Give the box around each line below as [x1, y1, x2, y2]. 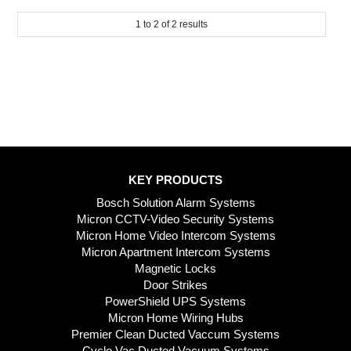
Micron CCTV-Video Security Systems [77, 212, 274, 226]
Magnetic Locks [135, 262, 216, 275]
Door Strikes [143, 278, 208, 291]
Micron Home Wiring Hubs [107, 311, 244, 324]
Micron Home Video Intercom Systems [75, 229, 276, 242]
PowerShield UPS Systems [105, 295, 246, 308]
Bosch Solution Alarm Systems [96, 196, 255, 209]
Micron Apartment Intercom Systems [81, 245, 270, 259]
